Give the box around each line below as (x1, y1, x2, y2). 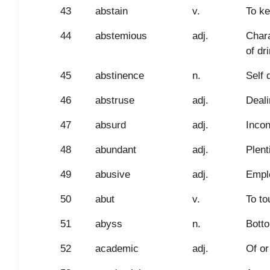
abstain (95, 5, 128, 17)
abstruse (95, 95, 134, 106)
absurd (95, 119, 126, 131)
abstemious (95, 30, 147, 42)
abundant (95, 144, 136, 155)
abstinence (95, 70, 144, 81)
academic (95, 243, 139, 254)
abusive (95, 169, 130, 180)
